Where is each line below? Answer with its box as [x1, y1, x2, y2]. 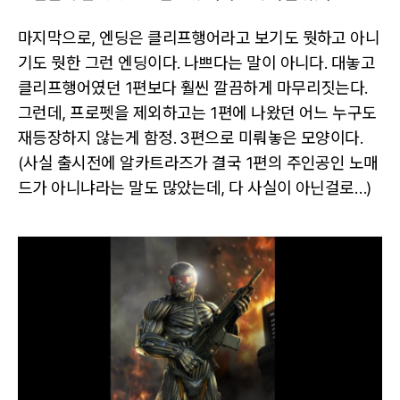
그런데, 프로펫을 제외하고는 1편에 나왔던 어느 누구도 [18, 104, 377, 122]
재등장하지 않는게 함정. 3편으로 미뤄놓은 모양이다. [18, 129, 363, 147]
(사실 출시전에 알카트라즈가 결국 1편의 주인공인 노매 [18, 154, 379, 172]
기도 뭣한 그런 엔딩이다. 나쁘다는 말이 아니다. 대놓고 [18, 54, 376, 72]
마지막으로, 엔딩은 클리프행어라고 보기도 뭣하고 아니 [18, 29, 380, 47]
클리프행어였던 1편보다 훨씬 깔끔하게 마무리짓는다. [18, 79, 368, 97]
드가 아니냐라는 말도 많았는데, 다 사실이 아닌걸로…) [18, 179, 371, 197]
